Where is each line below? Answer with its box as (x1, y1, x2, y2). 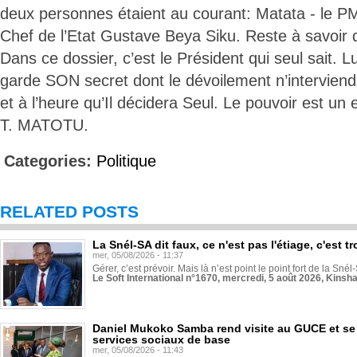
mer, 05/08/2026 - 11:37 (92, 250, 183, 260)
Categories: (4, 152, 96, 170)
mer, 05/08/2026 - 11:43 (92, 345, 183, 355)
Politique (96, 152, 156, 170)
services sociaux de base (92, 333, 230, 346)
